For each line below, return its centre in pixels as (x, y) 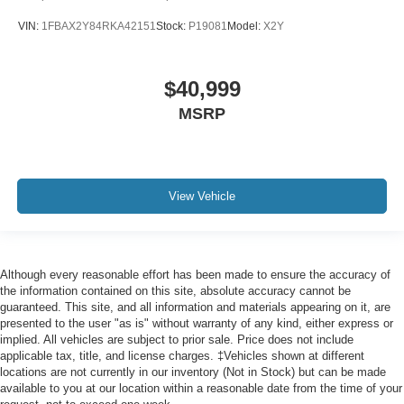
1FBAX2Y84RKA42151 (99, 27)
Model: (245, 27)
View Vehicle (202, 197)
